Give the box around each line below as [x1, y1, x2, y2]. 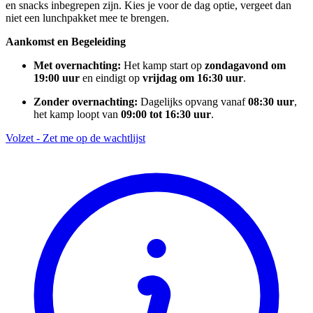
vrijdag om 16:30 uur [143, 71, 243, 84]
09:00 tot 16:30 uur [121, 108, 211, 120]
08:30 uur [248, 95, 294, 108]
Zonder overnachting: [34, 95, 140, 108]
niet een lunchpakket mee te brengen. [6, 11, 174, 24]
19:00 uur [34, 71, 80, 84]
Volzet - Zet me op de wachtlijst [6, 131, 145, 144]
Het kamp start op [124, 59, 205, 71]
